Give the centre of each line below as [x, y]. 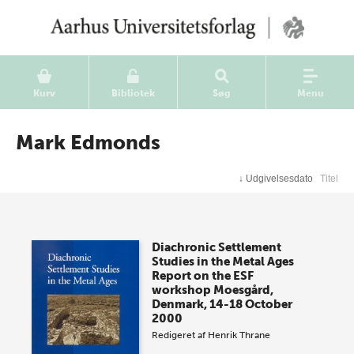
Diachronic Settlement [217, 247]
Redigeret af [180, 335]
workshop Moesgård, [213, 290]
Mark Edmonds [88, 143]
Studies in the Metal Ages [223, 262]
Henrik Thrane [239, 335]
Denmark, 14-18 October [222, 304]
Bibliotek [133, 93]
